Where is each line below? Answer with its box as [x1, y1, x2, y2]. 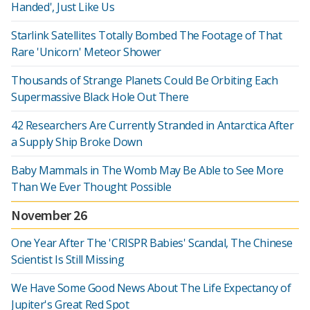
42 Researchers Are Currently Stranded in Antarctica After [11, 118, 294, 133]
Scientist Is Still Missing [11, 252, 125, 267]
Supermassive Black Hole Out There [11, 89, 189, 104]
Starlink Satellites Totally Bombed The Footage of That [11, 28, 282, 43]
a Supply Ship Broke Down [11, 134, 143, 149]
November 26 [11, 206, 87, 224]
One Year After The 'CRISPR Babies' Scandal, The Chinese [11, 235, 293, 250]
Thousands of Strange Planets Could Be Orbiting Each [11, 73, 278, 88]
